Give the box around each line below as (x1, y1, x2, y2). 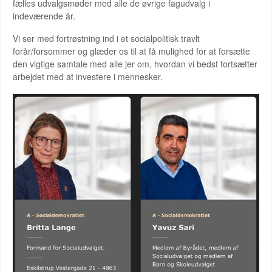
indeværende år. (13, 10, 75, 22)
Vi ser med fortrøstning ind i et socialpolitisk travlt (13, 32, 200, 44)
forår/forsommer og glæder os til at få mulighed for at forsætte (13, 45, 250, 57)
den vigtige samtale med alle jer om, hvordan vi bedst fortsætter (13, 58, 257, 70)
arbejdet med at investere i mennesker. (13, 70, 163, 83)
